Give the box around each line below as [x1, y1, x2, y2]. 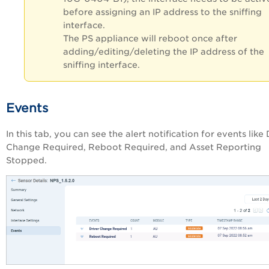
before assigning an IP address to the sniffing [63, 7, 262, 17]
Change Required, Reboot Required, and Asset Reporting [6, 142, 261, 153]
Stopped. [6, 156, 47, 166]
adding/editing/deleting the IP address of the [63, 47, 264, 57]
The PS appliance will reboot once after [63, 34, 237, 44]
